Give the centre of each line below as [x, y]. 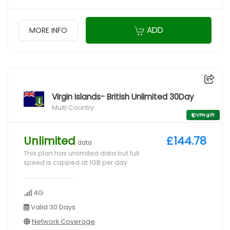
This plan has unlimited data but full [81, 154]
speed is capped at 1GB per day [75, 163]
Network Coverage [63, 222]
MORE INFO [48, 30]
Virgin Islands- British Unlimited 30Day [123, 97]
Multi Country [73, 108]
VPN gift [205, 115]
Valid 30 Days [52, 207]
